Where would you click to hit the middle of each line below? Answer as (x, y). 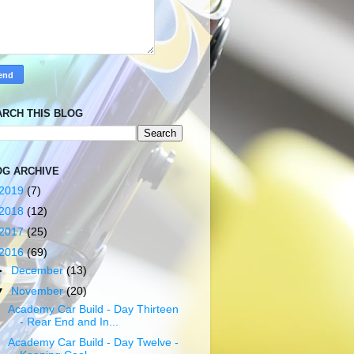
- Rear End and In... (69, 322)
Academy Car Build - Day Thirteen (93, 309)
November (39, 291)
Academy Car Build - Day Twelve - (93, 342)
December (39, 270)
